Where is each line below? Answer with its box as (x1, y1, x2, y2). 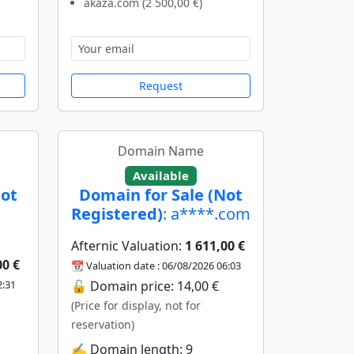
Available (133, 167, 189, 183)
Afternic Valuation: (71, 237, 185, 255)
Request (139, 77, 183, 93)
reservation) (71, 317, 134, 333)
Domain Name (118, 141, 204, 160)
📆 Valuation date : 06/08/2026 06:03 (71, 258, 241, 273)
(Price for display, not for (71, 298, 201, 314)
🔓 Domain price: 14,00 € (71, 277, 219, 296)
